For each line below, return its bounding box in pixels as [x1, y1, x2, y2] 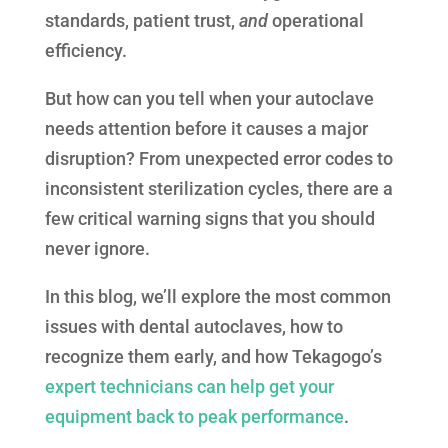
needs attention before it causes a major [44, 118, 368, 140]
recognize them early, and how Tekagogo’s [44, 346, 382, 368]
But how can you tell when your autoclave [44, 88, 374, 110]
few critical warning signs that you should [44, 208, 375, 230]
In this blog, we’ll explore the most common [44, 286, 391, 308]
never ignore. [44, 238, 150, 260]
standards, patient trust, [44, 10, 239, 32]
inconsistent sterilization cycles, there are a [44, 178, 393, 200]
